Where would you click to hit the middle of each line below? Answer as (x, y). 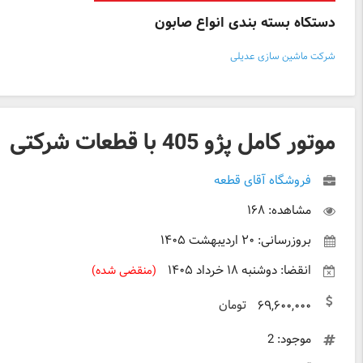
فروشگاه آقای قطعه (263, 181)
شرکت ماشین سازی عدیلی (283, 56)
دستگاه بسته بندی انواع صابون (245, 23)
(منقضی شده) (124, 271)
